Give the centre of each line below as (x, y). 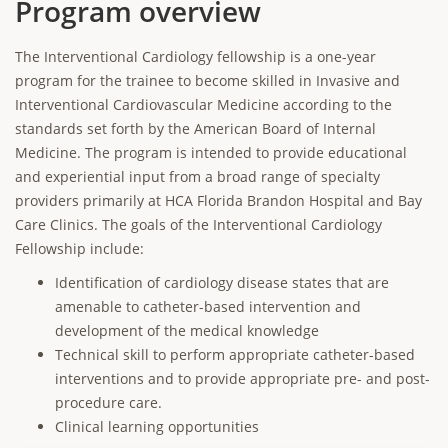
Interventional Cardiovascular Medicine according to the (203, 104)
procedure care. (108, 402)
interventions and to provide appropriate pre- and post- (242, 378)
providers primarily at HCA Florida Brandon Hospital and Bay (218, 200)
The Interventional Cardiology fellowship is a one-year (195, 56)
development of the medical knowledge (187, 330)
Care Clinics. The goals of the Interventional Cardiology (198, 224)
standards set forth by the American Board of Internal (195, 128)
